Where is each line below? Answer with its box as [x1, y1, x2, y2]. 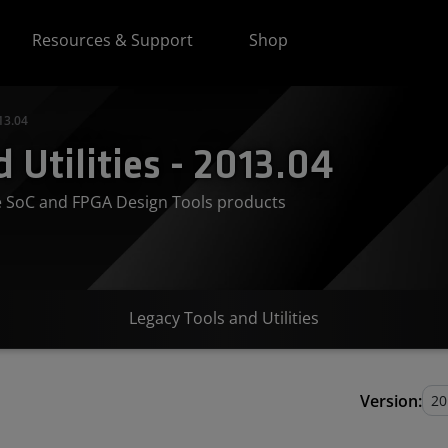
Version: [360, 389, 422, 412]
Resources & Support [32, 29, 194, 51]
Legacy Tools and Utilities [129, 307, 319, 329]
